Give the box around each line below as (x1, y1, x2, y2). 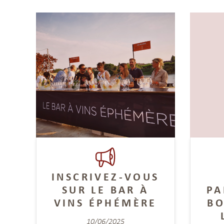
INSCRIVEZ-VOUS (51, 169, 159, 183)
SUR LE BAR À (61, 182, 149, 196)
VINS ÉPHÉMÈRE (53, 195, 157, 209)
